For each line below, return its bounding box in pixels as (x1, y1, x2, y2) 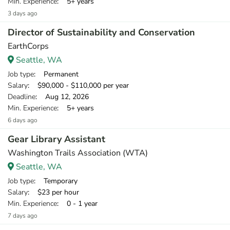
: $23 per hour (28, 187, 79, 197)
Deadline (8, 92, 35, 102)
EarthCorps (8, 41, 49, 52)
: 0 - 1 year (57, 199, 98, 208)
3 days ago (8, 9, 37, 17)
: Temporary (34, 176, 78, 186)
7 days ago (8, 212, 37, 220)
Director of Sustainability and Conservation (8, 26, 195, 39)
